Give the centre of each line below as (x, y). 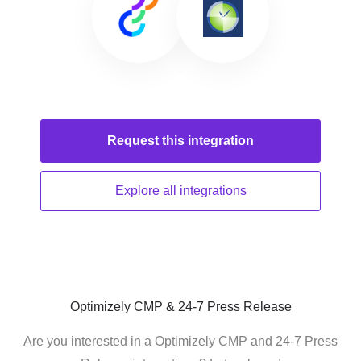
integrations (213, 191)
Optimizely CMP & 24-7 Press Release (180, 307)
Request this (147, 141)
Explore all (147, 191)
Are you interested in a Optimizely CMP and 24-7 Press (180, 341)
